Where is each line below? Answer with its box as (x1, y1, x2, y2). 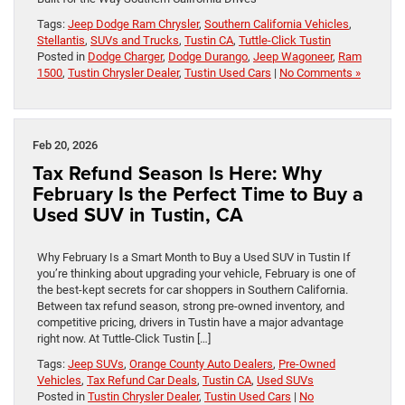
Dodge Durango (168, 50, 248, 64)
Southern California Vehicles (204, 17, 349, 32)
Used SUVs (257, 373, 314, 388)
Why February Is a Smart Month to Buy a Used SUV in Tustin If (37, 250, 351, 265)
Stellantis (37, 33, 85, 48)
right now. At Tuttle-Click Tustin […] (37, 332, 211, 346)
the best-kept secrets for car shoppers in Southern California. (37, 283, 348, 297)
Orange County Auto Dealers (129, 357, 273, 372)
